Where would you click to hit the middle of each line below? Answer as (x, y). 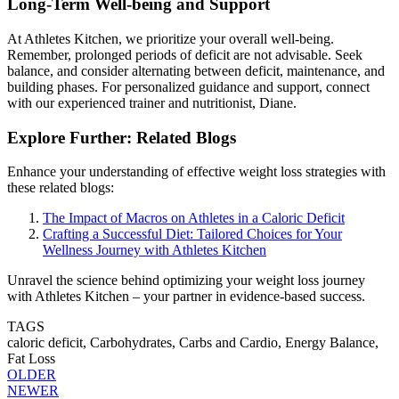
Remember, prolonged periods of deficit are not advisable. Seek (185, 54)
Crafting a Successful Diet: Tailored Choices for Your (192, 234)
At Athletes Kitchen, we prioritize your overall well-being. (171, 38)
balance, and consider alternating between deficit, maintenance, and (196, 70)
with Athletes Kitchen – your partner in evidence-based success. (186, 297)
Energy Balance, (332, 343)
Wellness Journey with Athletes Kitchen (155, 250)
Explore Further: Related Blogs (122, 137)
